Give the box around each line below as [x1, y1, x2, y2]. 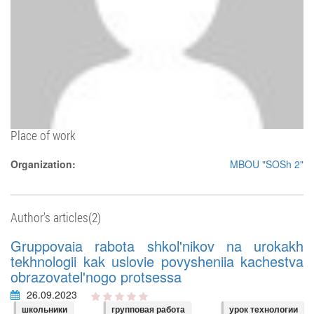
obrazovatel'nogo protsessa [11, 266, 182, 287]
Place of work [11, 127, 76, 144]
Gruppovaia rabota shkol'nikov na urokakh [11, 235, 303, 256]
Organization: [11, 157, 76, 171]
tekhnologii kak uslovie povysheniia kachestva [11, 251, 303, 271]
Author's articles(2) [11, 209, 101, 226]
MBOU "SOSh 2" [230, 157, 303, 171]
